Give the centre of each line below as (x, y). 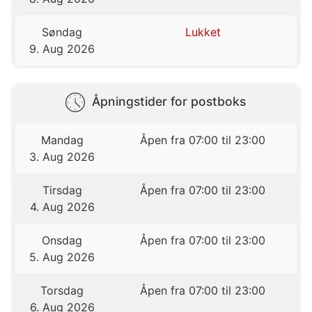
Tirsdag (62, 190)
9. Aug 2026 (62, 49)
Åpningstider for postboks (169, 102)
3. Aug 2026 (62, 157)
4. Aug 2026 (62, 207)
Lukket (203, 32)
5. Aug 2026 (62, 257)
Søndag (62, 32)
